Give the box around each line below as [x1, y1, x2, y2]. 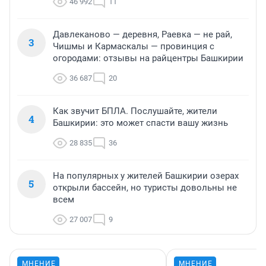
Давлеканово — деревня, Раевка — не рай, [53, 28, 232, 40]
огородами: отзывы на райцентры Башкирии [53, 52, 243, 64]
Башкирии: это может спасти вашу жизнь [53, 117, 228, 128]
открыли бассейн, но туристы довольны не [53, 182, 237, 193]
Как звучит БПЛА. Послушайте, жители [53, 105, 217, 116]
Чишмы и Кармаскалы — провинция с [53, 40, 214, 52]
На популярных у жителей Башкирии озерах [53, 170, 239, 181]
